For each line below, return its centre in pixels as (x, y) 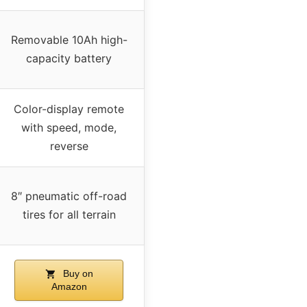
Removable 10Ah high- (69, 39)
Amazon (69, 286)
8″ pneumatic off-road (69, 196)
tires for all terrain (69, 214)
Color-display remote (69, 109)
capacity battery (69, 58)
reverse (69, 146)
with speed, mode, (69, 127)
